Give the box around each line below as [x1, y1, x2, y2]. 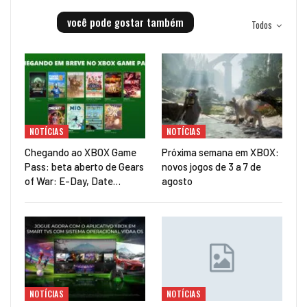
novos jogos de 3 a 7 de [162, 160, 261, 173]
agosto [162, 174, 193, 187]
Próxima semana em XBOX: [162, 145, 279, 158]
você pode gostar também [67, 14, 184, 30]
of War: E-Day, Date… [25, 174, 121, 187]
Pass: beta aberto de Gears [25, 160, 144, 173]
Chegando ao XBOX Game [25, 145, 136, 158]
